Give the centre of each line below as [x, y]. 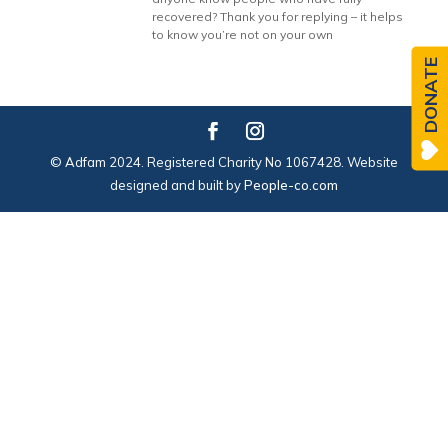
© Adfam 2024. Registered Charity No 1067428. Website [223, 162]
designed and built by [176, 185]
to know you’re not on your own [243, 34]
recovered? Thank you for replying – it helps [278, 16]
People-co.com [290, 185]
